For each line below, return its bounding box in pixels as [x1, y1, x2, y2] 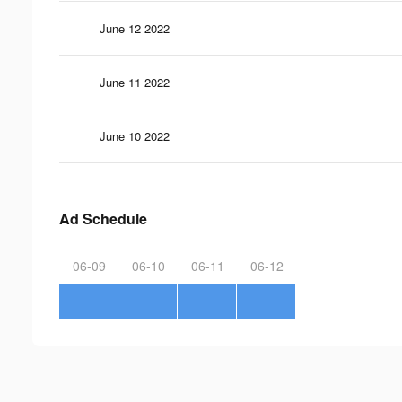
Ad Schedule [59, 207, 147, 229]
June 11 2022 [100, 73, 170, 91]
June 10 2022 [100, 127, 170, 144]
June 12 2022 [100, 19, 170, 37]
